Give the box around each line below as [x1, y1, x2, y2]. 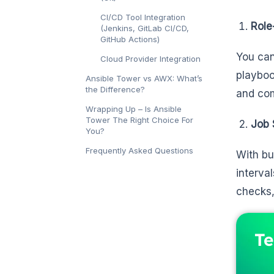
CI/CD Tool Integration [100, 12, 185, 23]
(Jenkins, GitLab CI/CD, [100, 23, 189, 34]
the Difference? [86, 84, 145, 95]
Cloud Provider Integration [100, 54, 201, 64]
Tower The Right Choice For [86, 115, 193, 125]
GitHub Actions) [100, 34, 160, 45]
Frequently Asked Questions [86, 146, 193, 156]
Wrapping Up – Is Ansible [86, 104, 182, 114]
